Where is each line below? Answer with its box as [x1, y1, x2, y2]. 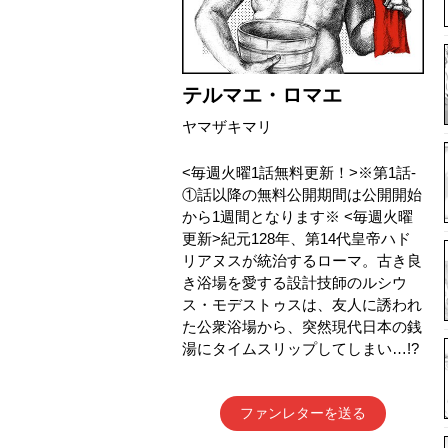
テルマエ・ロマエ [182, 83, 342, 106]
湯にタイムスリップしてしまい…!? [182, 339, 419, 357]
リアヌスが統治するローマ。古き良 [182, 251, 422, 269]
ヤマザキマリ [182, 117, 272, 135]
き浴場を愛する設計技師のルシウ [182, 273, 407, 291]
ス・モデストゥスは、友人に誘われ [182, 295, 422, 313]
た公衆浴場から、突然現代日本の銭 [182, 317, 422, 335]
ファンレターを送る [240, 404, 366, 421]
